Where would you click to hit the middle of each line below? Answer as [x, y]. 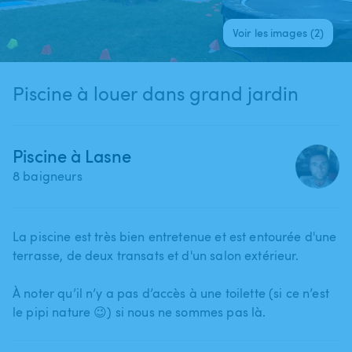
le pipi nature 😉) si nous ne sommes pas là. [139, 312]
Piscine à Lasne [72, 155]
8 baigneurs [48, 176]
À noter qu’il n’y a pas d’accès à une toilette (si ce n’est [171, 293]
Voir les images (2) [278, 32]
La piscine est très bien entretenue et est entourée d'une [175, 236]
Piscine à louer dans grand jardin [156, 93]
